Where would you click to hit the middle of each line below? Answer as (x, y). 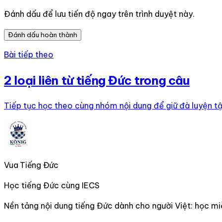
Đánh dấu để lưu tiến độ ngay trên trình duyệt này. (99, 14)
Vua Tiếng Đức (31, 165)
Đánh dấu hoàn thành (43, 35)
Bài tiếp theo (29, 55)
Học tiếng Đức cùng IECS (52, 186)
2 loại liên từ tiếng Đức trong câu (97, 81)
